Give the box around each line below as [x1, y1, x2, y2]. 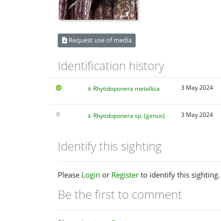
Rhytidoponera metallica [93, 84, 160, 93]
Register [111, 169, 139, 180]
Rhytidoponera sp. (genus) [93, 111, 165, 120]
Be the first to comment [58, 185, 182, 202]
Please [58, 169, 81, 180]
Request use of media [67, 36, 132, 45]
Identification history [58, 57, 164, 74]
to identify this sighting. [139, 169, 220, 180]
